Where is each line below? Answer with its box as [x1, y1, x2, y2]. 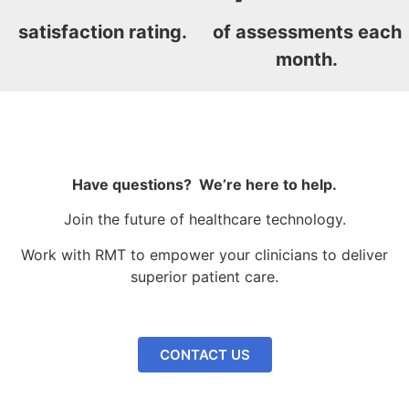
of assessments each [212, 20, 402, 43]
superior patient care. [131, 267, 278, 286]
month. [276, 47, 338, 70]
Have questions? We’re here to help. [72, 174, 337, 194]
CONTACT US [159, 346, 250, 363]
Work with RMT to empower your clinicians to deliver [21, 245, 388, 264]
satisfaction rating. [17, 20, 187, 43]
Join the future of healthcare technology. [63, 210, 346, 229]
